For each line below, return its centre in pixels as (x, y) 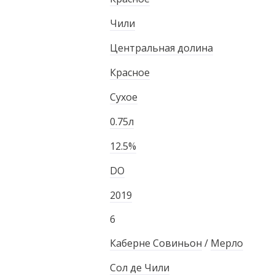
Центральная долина (162, 48)
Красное (130, 72)
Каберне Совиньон (156, 243)
